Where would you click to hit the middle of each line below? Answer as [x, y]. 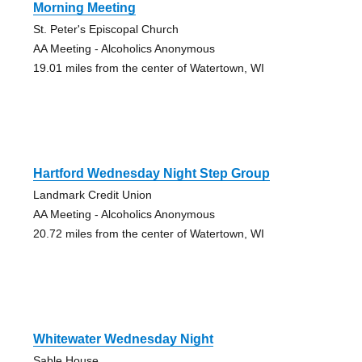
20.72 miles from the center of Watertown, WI [148, 234]
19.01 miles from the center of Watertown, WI [148, 68]
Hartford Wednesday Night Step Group [151, 174]
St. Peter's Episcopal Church [105, 29]
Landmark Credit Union [92, 195]
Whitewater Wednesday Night [123, 339]
